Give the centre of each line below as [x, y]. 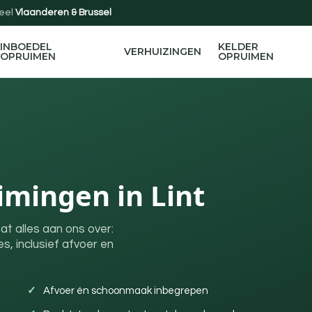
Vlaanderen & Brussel [63, 13]
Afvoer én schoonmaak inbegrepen [126, 291]
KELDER [238, 47]
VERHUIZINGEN [162, 52]
